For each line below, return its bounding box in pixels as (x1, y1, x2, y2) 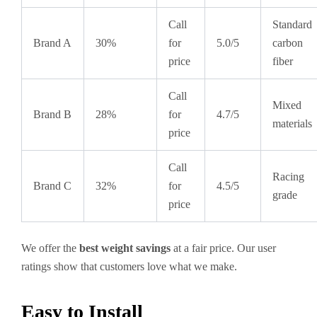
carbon (272, 36, 303, 49)
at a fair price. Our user (171, 241, 276, 254)
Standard (272, 18, 312, 30)
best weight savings (79, 241, 171, 254)
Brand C (33, 179, 71, 192)
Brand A (33, 36, 71, 49)
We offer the (21, 241, 79, 254)
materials (272, 117, 312, 129)
